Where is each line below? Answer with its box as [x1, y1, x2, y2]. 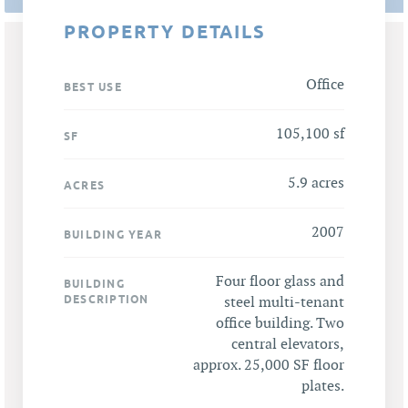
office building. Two [216, 314, 344, 332]
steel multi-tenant [224, 293, 344, 311]
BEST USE [64, 79, 122, 94]
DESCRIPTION [64, 291, 149, 306]
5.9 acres [288, 174, 344, 192]
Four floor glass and [216, 272, 344, 291]
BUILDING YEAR [64, 227, 163, 241]
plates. [301, 377, 344, 395]
